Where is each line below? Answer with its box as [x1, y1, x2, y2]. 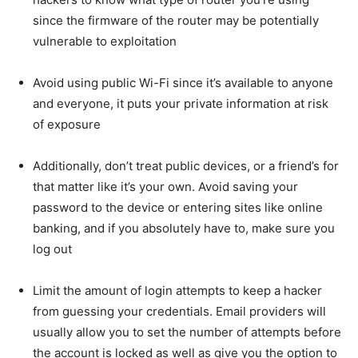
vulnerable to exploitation [33, 34, 177, 50]
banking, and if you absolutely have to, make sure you [33, 221, 335, 237]
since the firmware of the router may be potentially [33, 13, 319, 29]
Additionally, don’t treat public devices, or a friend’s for [33, 158, 339, 174]
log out [33, 241, 75, 257]
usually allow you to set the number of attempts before [33, 324, 341, 340]
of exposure [33, 117, 101, 133]
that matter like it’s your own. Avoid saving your [33, 179, 298, 195]
